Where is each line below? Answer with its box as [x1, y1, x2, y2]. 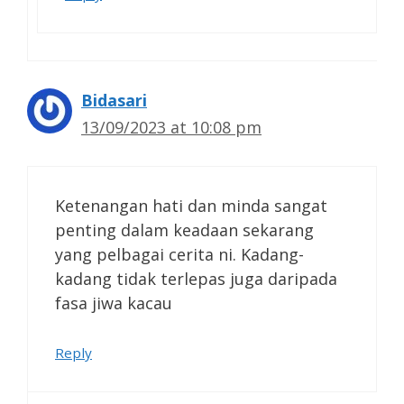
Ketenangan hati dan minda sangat [55, 194, 327, 216]
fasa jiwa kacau [55, 291, 172, 314]
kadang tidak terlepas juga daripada [55, 267, 337, 289]
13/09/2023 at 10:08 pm [81, 115, 262, 138]
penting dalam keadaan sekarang [55, 218, 314, 241]
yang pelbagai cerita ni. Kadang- [55, 243, 304, 265]
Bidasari [81, 88, 147, 111]
